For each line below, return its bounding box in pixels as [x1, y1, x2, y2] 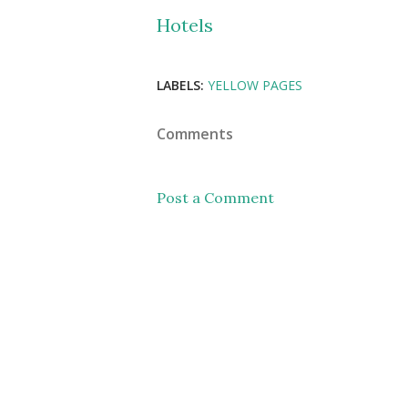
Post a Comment [157, 188, 274, 207]
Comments [157, 123, 233, 144]
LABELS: [157, 76, 204, 94]
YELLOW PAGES [208, 76, 302, 94]
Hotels [157, 13, 213, 36]
